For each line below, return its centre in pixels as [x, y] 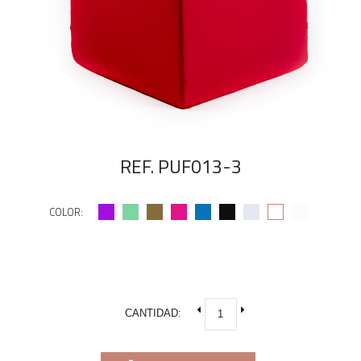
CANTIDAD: [153, 313]
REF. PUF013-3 [180, 166]
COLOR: [66, 212]
